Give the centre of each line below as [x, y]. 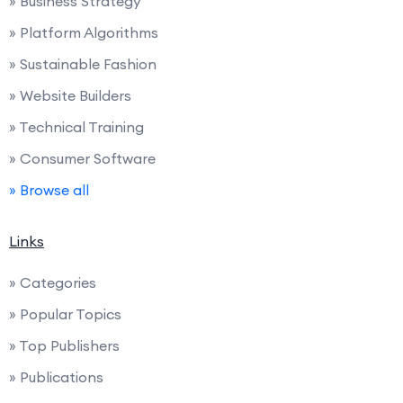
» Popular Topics [65, 314]
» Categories [53, 282]
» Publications [56, 377]
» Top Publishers [64, 345]
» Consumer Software [82, 158]
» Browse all [49, 190]
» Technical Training [76, 127]
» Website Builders [70, 95]
